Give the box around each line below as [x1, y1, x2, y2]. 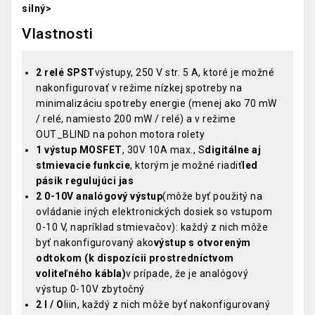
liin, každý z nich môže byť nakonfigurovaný [63, 299, 270, 311]
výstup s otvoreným [153, 237, 251, 249]
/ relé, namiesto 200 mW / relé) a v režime [36, 113, 236, 125]
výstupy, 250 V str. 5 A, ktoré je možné [94, 67, 274, 79]
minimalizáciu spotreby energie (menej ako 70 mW [36, 98, 277, 110]
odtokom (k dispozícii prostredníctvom [36, 252, 234, 264]
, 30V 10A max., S [122, 144, 205, 156]
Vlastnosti [22, 25, 93, 43]
